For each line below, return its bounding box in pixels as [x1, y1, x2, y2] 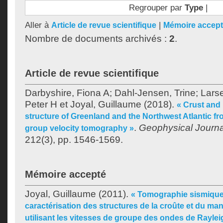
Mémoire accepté [25, 169, 106, 180]
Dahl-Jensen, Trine [114, 88, 196, 98]
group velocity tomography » [25, 124, 134, 132]
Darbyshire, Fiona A [25, 88, 110, 98]
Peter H [25, 99, 57, 110]
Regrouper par [128, 2, 185, 12]
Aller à [25, 20, 51, 30]
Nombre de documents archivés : [25, 33, 169, 44]
